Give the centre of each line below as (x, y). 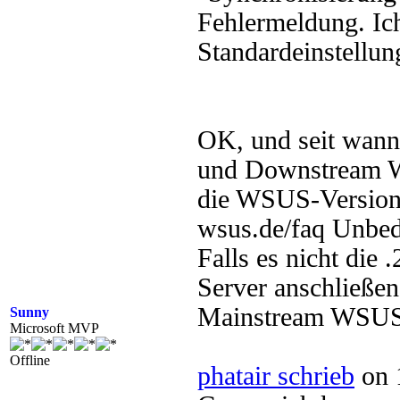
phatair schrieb (276, 376)
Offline (30, 360)
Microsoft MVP (54, 328)
